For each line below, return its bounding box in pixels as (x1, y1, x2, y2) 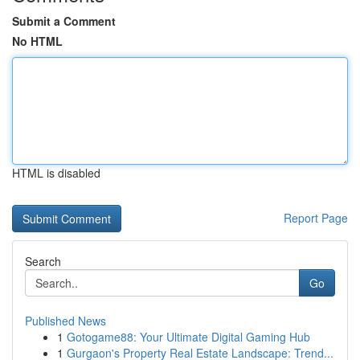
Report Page (284, 210, 348, 226)
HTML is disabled (12, 165, 100, 181)
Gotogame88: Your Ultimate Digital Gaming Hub (67, 329, 310, 345)
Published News (25, 313, 106, 329)
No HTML (12, 33, 63, 49)
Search (25, 253, 61, 269)
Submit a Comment (12, 13, 116, 29)
